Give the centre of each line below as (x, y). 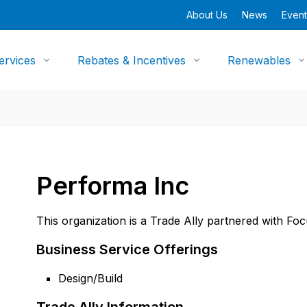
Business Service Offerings (127, 249)
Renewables (259, 60)
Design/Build (91, 278)
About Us (207, 15)
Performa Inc (113, 186)
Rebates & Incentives (132, 60)
